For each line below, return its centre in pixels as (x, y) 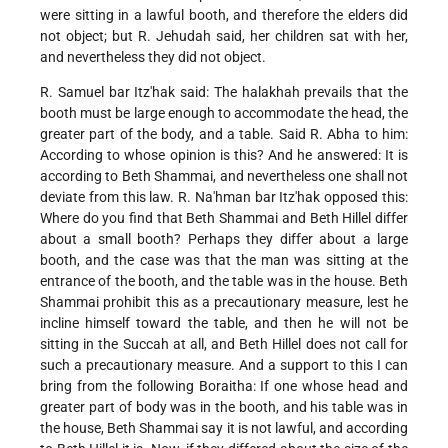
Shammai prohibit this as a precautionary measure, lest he (224, 302)
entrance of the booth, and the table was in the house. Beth (224, 281)
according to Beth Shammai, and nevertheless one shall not (224, 176)
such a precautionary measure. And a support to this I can (224, 365)
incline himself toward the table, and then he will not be (224, 323)
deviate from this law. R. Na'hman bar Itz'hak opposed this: (224, 197)
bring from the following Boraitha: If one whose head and (224, 386)
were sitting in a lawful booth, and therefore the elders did (224, 15)
